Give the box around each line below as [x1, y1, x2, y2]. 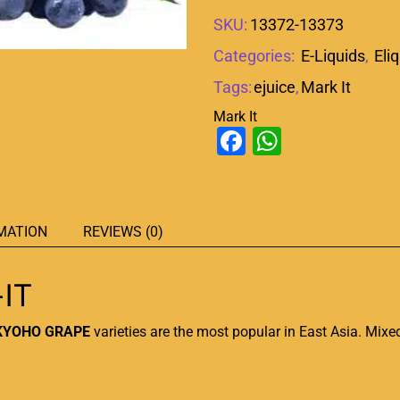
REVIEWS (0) [83, 222, 163, 240]
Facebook [246, 123, 369, 158]
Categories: [213, 46, 298, 65]
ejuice [254, 77, 296, 96]
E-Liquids [301, 46, 365, 65]
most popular [196, 322, 280, 340]
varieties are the [90, 322, 196, 340]
